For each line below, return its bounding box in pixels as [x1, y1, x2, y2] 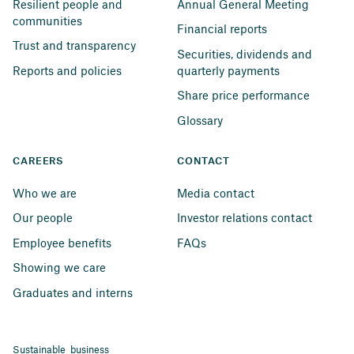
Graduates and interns [13, 284, 133, 299]
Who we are [13, 185, 77, 200]
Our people [13, 210, 73, 225]
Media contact [177, 185, 254, 200]
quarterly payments [177, 62, 280, 77]
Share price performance [177, 88, 310, 103]
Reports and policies [13, 62, 122, 77]
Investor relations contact [177, 210, 312, 225]
